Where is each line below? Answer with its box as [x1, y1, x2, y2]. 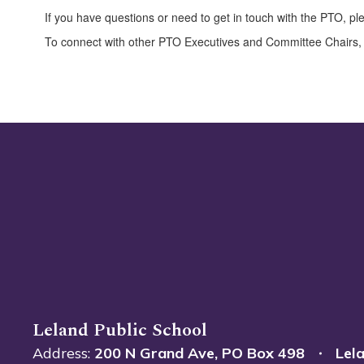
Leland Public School [32, 317, 207, 344]
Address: [32, 344, 90, 362]
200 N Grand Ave [94, 344, 214, 362]
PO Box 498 [222, 344, 305, 362]
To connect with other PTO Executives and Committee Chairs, [45, 33, 362, 50]
